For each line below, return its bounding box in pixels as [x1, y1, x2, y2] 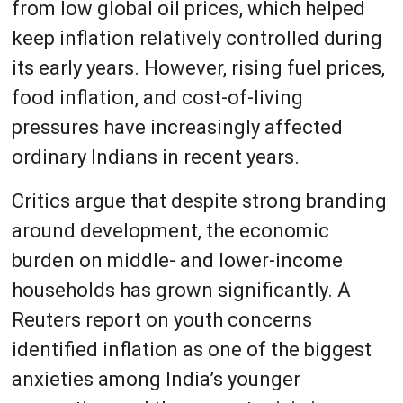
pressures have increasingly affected [11, 115, 343, 139]
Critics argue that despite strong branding [11, 189, 387, 212]
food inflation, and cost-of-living [11, 85, 303, 109]
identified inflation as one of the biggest [11, 337, 372, 361]
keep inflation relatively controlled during [11, 26, 382, 49]
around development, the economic [11, 219, 329, 242]
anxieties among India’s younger [11, 367, 300, 390]
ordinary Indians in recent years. [11, 145, 300, 168]
